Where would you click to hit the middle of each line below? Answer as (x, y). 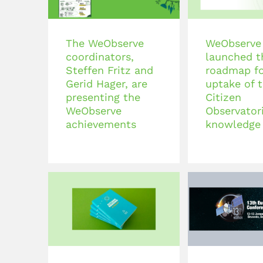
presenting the (103, 97)
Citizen (223, 97)
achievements (101, 124)
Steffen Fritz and (109, 70)
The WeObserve (105, 43)
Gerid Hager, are (107, 84)
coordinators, (100, 57)
